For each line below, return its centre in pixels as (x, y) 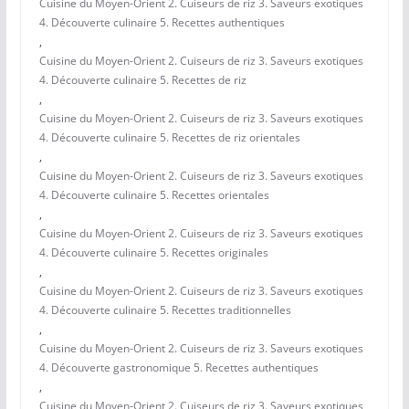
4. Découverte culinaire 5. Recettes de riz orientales (169, 138)
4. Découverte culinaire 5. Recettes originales (153, 253)
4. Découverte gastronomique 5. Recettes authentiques (178, 368)
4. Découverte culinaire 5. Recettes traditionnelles (165, 310)
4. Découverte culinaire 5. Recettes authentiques (162, 23)
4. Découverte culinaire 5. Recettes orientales (154, 195)
